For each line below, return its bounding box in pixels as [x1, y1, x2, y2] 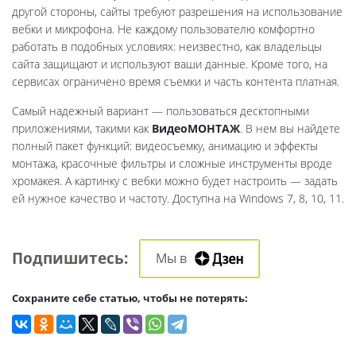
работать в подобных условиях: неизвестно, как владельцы [12, 39, 322, 55]
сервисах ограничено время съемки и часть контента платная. [12, 74, 339, 90]
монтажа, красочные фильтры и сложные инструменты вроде [12, 156, 332, 172]
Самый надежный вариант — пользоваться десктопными [12, 103, 309, 119]
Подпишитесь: [12, 248, 128, 269]
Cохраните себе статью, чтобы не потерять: [12, 291, 248, 306]
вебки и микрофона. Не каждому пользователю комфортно [12, 21, 315, 37]
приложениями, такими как [12, 121, 152, 137]
